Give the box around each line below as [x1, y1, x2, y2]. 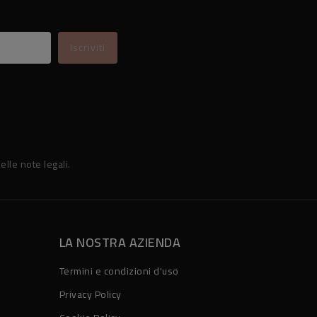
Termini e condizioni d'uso [59, 262, 179, 281]
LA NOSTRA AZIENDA [59, 231, 180, 255]
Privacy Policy [59, 285, 122, 304]
